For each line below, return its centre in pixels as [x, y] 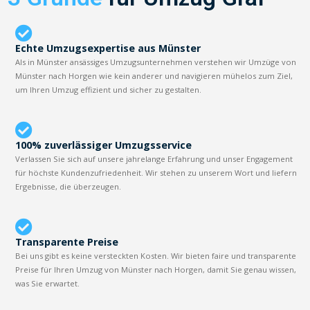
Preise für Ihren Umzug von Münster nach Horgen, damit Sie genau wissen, [156, 269]
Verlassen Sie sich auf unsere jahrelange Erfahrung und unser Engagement [154, 158]
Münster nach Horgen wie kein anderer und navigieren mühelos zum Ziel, [154, 75]
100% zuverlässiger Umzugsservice [104, 145]
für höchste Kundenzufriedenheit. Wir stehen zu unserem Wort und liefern [156, 172]
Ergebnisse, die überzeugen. [69, 186]
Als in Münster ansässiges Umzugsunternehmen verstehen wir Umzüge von [156, 62]
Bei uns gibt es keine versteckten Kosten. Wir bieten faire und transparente [156, 255]
